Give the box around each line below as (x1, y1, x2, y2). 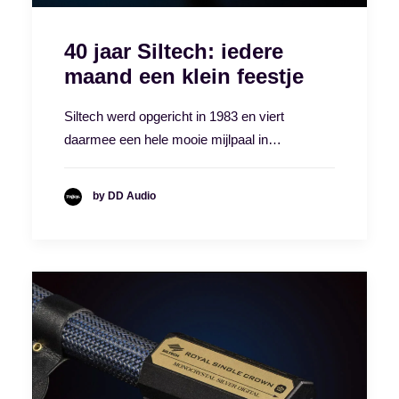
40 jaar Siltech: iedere (64, 38, 283, 63)
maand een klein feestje (64, 63, 304, 88)
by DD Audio (93, 190, 156, 203)
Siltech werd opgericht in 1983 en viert (64, 108, 284, 124)
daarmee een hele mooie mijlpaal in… (64, 131, 281, 147)
